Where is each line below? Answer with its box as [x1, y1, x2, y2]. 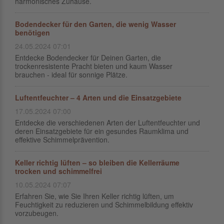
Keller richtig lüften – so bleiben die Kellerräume [15, 157, 179, 167]
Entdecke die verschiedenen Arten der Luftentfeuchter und [15, 117, 200, 127]
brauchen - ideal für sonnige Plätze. [15, 69, 127, 79]
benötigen [15, 27, 50, 37]
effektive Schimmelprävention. [15, 134, 109, 144]
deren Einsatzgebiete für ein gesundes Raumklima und [15, 126, 188, 136]
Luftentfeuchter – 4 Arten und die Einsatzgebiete [15, 92, 181, 102]
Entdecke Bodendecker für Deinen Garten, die [15, 52, 161, 62]
